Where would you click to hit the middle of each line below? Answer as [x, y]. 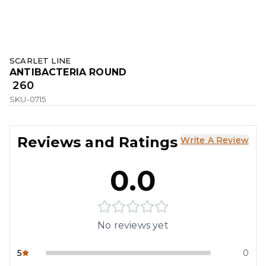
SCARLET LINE [40, 61]
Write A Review [214, 140]
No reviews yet [133, 226]
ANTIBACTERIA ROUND [68, 72]
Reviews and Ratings [98, 142]
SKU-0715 [28, 99]
